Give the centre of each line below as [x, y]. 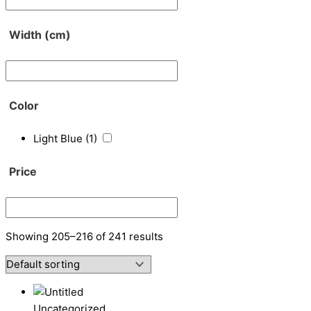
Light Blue [59, 139]
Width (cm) [40, 35]
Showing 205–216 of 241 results [84, 236]
